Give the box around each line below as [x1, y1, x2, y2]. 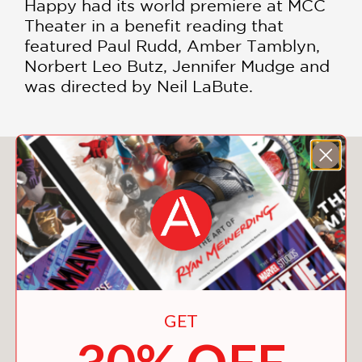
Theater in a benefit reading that [24, 16, 284, 36]
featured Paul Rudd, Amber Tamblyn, [24, 36, 320, 56]
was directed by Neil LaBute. [24, 77, 253, 96]
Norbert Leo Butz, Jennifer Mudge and [24, 57, 330, 76]
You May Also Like [95, 156, 267, 179]
